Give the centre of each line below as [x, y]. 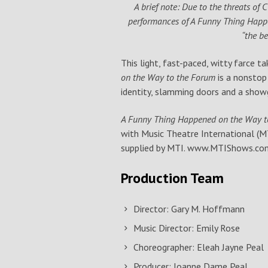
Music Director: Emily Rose [187, 228]
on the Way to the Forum [169, 77]
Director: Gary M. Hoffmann [189, 209]
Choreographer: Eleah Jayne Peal [199, 247]
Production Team [172, 178]
